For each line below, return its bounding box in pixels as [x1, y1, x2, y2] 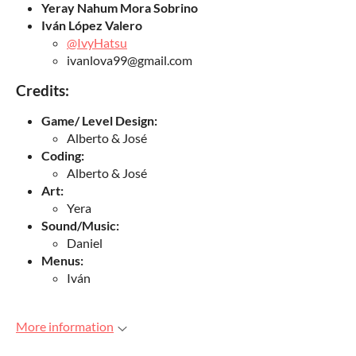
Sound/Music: [41, 218, 119, 233]
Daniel [67, 235, 103, 250]
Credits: [16, 82, 69, 99]
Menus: [41, 253, 83, 268]
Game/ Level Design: [41, 113, 157, 128]
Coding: [41, 148, 84, 163]
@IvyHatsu [67, 35, 127, 50]
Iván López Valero [41, 17, 142, 33]
